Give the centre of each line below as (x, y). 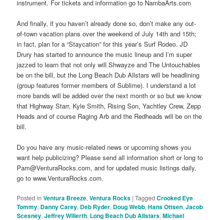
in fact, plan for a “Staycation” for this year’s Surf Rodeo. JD (102, 44)
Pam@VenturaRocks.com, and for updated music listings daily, (107, 168)
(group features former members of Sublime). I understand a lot (107, 85)
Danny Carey (59, 207)
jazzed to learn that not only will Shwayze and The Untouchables (109, 65)
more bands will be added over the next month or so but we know (109, 96)
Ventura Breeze (65, 198)
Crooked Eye (175, 198)
